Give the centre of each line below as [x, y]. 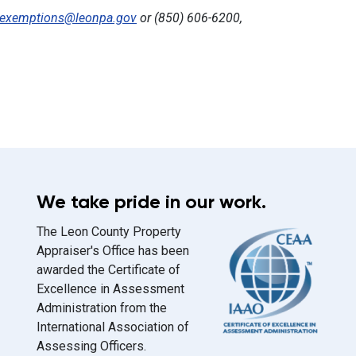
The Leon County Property [109, 232]
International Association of [113, 327]
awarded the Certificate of [108, 270]
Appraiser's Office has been [113, 251]
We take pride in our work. [151, 201]
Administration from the [102, 308]
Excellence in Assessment [110, 289]
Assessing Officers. [91, 346]
